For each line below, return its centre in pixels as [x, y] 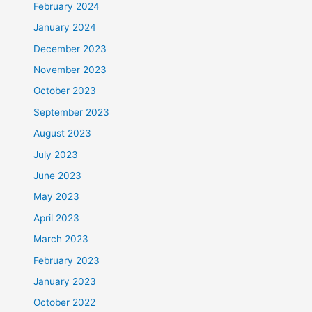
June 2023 [58, 175]
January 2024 [65, 28]
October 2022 [65, 303]
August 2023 [63, 133]
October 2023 [65, 91]
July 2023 [56, 154]
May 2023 [57, 197]
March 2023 [61, 239]
